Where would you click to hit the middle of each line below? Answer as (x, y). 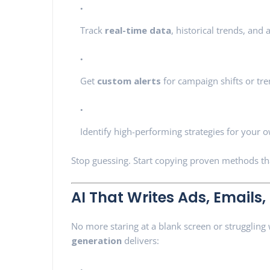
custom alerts (129, 80)
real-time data (138, 30)
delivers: (140, 240)
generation (96, 240)
